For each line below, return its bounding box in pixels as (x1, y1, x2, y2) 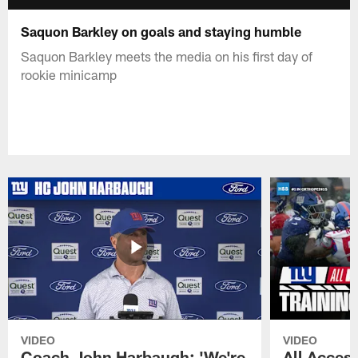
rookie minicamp (21, 66, 117, 82)
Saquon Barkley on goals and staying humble (21, 22, 302, 39)
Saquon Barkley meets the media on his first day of (21, 47, 313, 64)
